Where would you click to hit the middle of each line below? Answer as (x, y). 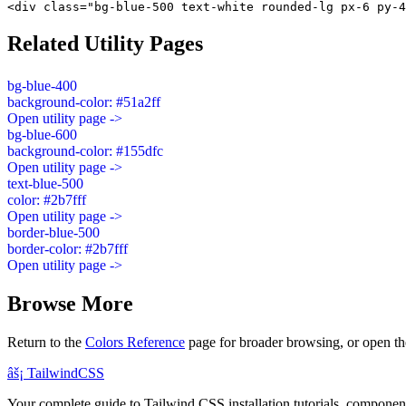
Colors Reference (135, 342)
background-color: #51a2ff (84, 101)
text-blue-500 (45, 183)
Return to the (46, 342)
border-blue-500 (53, 232)
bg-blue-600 (42, 134)
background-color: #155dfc (85, 150)
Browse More (70, 303)
